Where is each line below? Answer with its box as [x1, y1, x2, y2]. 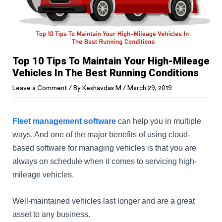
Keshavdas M [82, 84, 123, 91]
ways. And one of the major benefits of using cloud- [12, 129, 190, 139]
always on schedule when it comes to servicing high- [12, 156, 197, 166]
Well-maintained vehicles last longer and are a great [12, 196, 195, 205]
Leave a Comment [12, 84, 67, 91]
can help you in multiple [116, 116, 201, 125]
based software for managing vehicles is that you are [12, 143, 196, 152]
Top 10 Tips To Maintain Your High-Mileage [12, 55, 210, 67]
